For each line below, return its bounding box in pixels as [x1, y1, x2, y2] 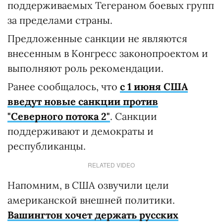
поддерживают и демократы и [7, 125, 154, 137]
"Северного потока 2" [7, 110, 110, 122]
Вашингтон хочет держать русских [7, 209, 178, 221]
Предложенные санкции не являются [7, 32, 187, 45]
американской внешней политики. [7, 194, 175, 206]
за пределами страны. [7, 14, 112, 26]
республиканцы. [7, 140, 86, 152]
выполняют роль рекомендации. [7, 62, 164, 74]
